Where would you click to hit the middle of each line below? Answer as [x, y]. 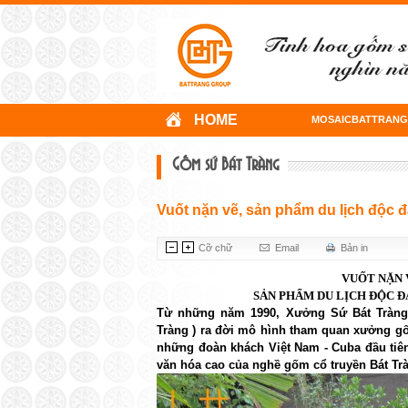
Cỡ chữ [215, 248]
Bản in [354, 248]
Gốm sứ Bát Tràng [225, 165]
